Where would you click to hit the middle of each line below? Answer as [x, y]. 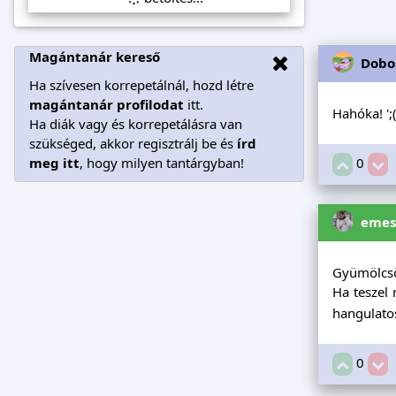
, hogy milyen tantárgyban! [162, 162]
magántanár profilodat [107, 104]
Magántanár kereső [95, 56]
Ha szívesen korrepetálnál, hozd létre [141, 84]
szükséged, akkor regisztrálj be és [133, 143]
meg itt [54, 162]
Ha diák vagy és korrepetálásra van [136, 123]
